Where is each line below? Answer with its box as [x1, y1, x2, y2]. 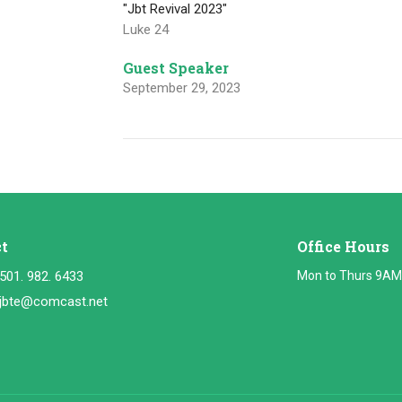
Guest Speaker [123, 58, 230, 78]
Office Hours [296, 237, 389, 257]
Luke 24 [123, 22, 170, 39]
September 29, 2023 [123, 80, 241, 97]
